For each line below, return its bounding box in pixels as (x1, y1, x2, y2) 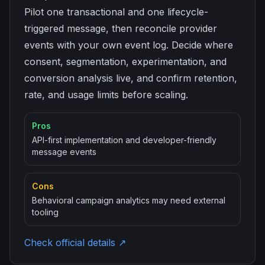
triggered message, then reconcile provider (24, 22, 217, 34)
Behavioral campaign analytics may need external (32, 195, 225, 205)
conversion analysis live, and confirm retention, (24, 72, 237, 84)
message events (32, 147, 96, 157)
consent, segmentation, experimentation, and (24, 56, 227, 67)
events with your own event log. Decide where (24, 39, 233, 51)
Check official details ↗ (24, 237, 126, 248)
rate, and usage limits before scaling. (24, 89, 188, 101)
